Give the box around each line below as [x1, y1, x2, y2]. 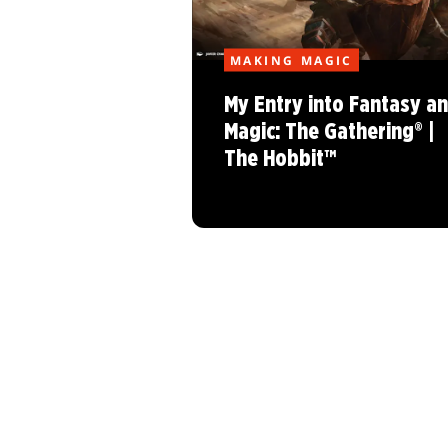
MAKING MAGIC [230, 51, 353, 69]
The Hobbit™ [224, 148, 336, 172]
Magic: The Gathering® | [224, 121, 435, 145]
